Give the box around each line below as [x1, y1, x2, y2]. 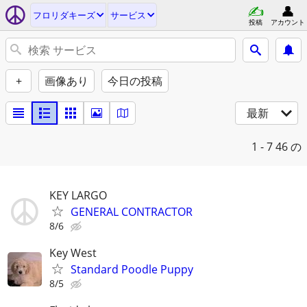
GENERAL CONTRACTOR [71, 204, 193, 219]
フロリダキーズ [33, 8, 95, 21]
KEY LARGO [49, 188, 107, 203]
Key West [49, 245, 97, 261]
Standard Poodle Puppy [71, 262, 193, 278]
